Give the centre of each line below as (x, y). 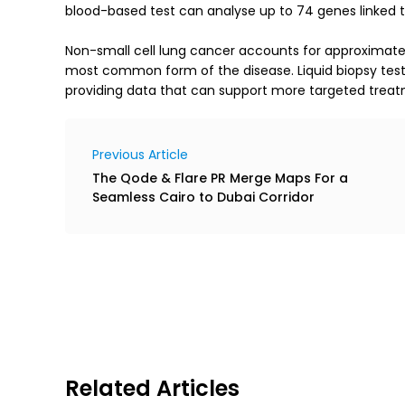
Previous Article (140, 154)
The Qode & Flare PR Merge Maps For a (220, 178)
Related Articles (152, 388)
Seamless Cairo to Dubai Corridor (203, 197)
